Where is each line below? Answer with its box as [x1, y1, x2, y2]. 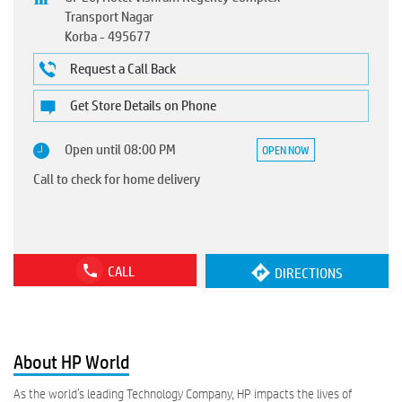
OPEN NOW [262, 142, 310, 159]
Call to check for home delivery [33, 169, 200, 188]
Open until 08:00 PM [65, 139, 176, 159]
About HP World [13, 350, 129, 375]
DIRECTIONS [275, 263, 343, 283]
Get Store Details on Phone [70, 95, 216, 115]
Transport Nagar [65, 6, 153, 26]
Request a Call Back [70, 58, 176, 78]
